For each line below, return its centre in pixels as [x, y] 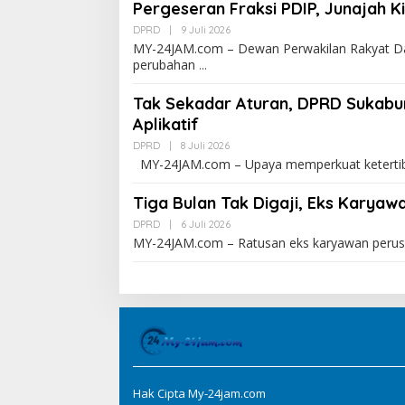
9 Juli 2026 [206, 29]
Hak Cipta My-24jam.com [199, 394]
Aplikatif [166, 124]
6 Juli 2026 [206, 224]
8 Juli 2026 [205, 145]
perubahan [166, 64]
